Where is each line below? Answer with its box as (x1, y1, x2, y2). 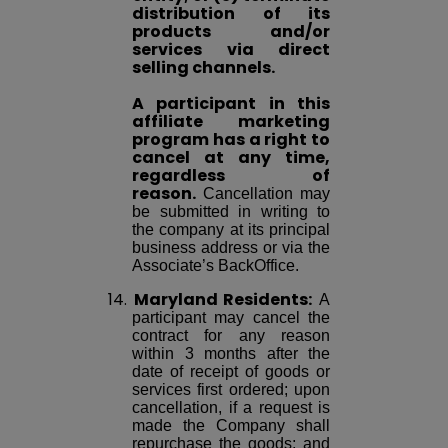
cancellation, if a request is (132, 399, 330, 417)
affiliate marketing (132, 110, 330, 134)
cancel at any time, (132, 146, 330, 170)
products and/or (132, 20, 330, 44)
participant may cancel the (132, 309, 330, 327)
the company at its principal (132, 221, 330, 239)
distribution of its (132, 2, 330, 26)
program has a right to (132, 128, 330, 152)
